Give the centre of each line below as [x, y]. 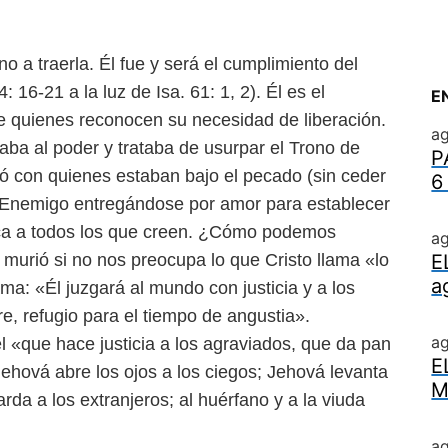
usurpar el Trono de [282, 148]
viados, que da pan [315, 344]
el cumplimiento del [281, 64]
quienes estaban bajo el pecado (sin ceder [217, 176]
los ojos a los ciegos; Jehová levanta [242, 372]
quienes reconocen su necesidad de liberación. [198, 120]
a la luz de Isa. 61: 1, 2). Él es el [197, 92]
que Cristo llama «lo [309, 260]
